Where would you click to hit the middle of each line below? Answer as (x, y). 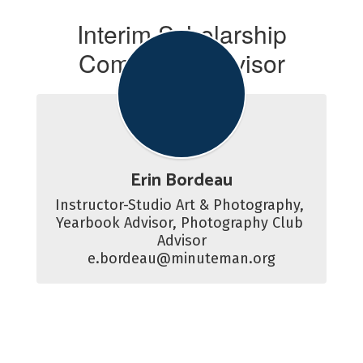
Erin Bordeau (181, 181)
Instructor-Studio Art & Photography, (179, 205)
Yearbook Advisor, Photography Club (179, 223)
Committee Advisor (181, 63)
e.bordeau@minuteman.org (181, 258)
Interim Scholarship (181, 34)
